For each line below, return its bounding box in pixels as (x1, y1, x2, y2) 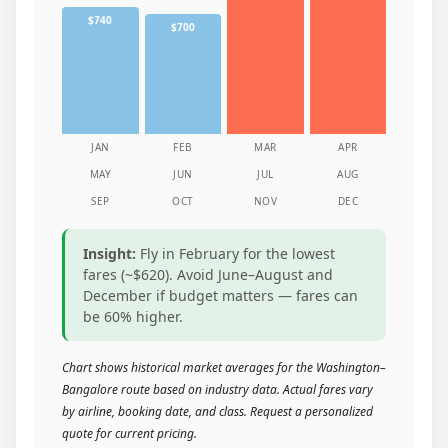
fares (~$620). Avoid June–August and (83, 265, 333, 285)
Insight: (83, 244, 136, 264)
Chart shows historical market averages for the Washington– (62, 359, 386, 377)
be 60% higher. (83, 307, 183, 327)
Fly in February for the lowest (136, 244, 335, 264)
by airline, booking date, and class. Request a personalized (62, 403, 373, 421)
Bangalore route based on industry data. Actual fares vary (62, 381, 373, 399)
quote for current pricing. (62, 425, 197, 443)
